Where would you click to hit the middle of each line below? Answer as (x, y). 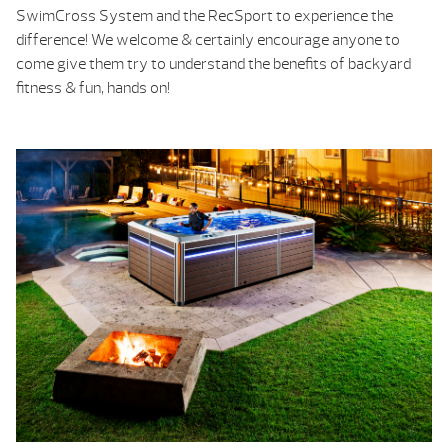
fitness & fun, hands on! (93, 87)
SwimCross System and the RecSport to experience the (204, 15)
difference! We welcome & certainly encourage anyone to (208, 39)
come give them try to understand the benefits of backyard (213, 63)
